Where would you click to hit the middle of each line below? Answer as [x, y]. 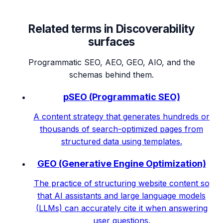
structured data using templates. [121, 141]
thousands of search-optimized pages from [121, 129]
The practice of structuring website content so [121, 183]
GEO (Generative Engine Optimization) [121, 163]
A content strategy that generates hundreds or [121, 116]
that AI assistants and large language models [121, 195]
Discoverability [155, 28]
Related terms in [72, 28]
